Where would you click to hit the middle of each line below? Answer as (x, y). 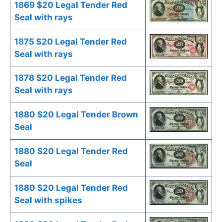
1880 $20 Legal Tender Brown (76, 114)
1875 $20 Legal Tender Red (71, 41)
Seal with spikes (48, 200)
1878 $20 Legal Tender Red (71, 78)
